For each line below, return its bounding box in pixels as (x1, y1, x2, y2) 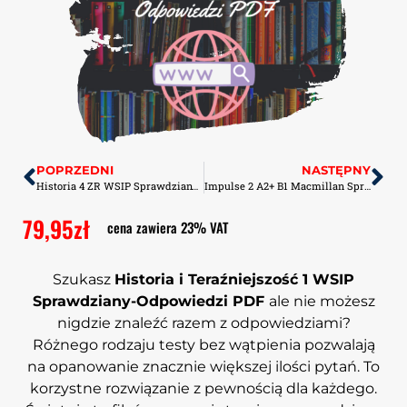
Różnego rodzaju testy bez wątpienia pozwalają (32, 335, 375, 353)
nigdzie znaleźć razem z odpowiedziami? (56, 313, 351, 332)
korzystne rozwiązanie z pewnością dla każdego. (30, 379, 377, 397)
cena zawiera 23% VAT (106, 217, 228, 238)
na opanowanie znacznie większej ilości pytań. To (27, 357, 380, 375)
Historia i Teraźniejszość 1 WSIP (114, 270, 354, 288)
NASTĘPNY (302, 164, 371, 178)
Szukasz (53, 270, 114, 288)
